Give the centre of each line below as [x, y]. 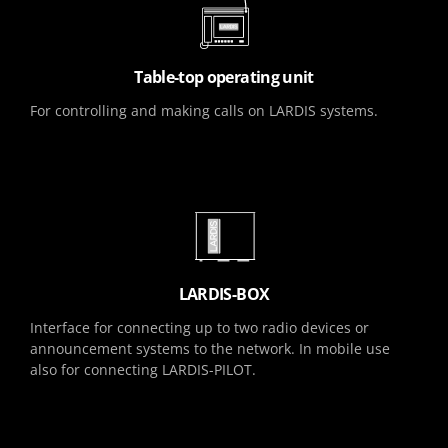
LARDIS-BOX [224, 294]
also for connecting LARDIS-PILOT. [143, 370]
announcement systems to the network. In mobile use [210, 349]
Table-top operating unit [224, 77]
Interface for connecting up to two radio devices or [199, 328]
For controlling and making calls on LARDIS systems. [204, 111]
